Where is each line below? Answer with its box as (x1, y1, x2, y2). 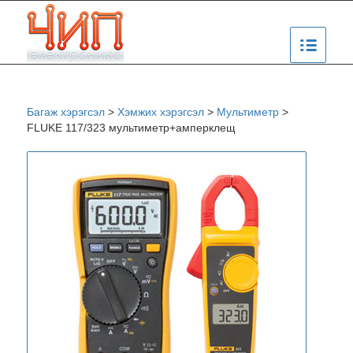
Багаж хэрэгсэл (26, 106, 105, 118)
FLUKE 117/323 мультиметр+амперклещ (26, 121, 236, 134)
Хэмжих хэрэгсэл (117, 106, 204, 118)
